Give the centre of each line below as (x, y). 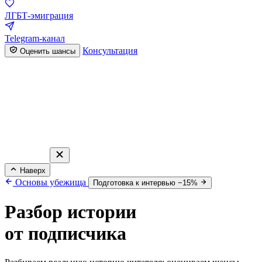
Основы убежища (51, 182)
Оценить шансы (46, 51)
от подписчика (65, 234)
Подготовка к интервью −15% (145, 183)
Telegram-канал (35, 38)
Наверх (33, 170)
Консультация (110, 51)
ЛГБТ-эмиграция (39, 15)
